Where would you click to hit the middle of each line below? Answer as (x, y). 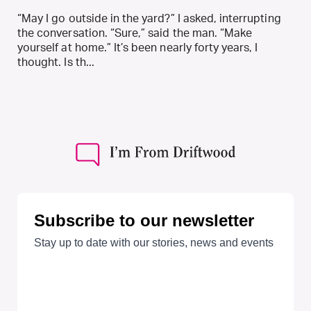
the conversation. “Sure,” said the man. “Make (135, 34)
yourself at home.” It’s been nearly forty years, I (138, 48)
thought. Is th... (56, 63)
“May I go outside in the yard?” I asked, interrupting (149, 19)
